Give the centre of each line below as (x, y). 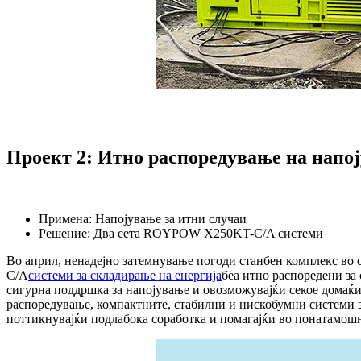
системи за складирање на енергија (125, 275)
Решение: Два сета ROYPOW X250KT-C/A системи (181, 233)
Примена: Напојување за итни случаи (143, 218)
